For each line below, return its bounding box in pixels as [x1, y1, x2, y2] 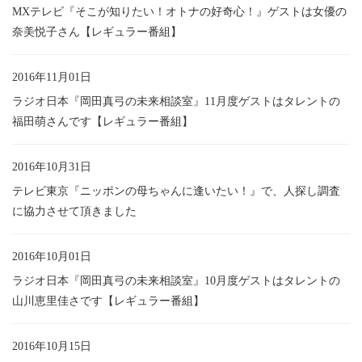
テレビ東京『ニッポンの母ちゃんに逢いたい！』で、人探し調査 [12, 184, 340, 197]
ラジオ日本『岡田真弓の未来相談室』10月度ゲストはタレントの [12, 274, 340, 287]
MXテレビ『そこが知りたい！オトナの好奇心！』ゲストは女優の [12, 5, 347, 18]
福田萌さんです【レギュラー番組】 [12, 115, 193, 128]
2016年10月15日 [12, 339, 91, 352]
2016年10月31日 [12, 160, 91, 173]
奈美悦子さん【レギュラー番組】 [12, 25, 182, 38]
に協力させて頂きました [12, 204, 137, 217]
